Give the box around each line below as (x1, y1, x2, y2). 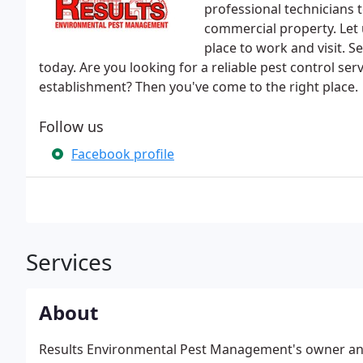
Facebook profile (71, 145, 174, 163)
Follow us (39, 117, 104, 136)
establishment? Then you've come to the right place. (39, 78, 358, 96)
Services (26, 246, 112, 277)
